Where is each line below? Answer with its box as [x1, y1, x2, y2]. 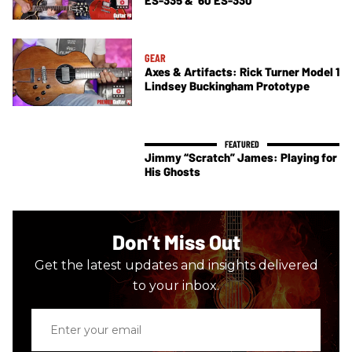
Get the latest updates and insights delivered [34, 258, 318, 273]
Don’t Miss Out [112, 229, 240, 255]
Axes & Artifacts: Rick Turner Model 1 [145, 64, 339, 79]
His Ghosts [145, 164, 200, 179]
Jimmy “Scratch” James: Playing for [145, 150, 337, 165]
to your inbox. [133, 278, 219, 294]
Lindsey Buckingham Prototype [145, 79, 310, 93]
